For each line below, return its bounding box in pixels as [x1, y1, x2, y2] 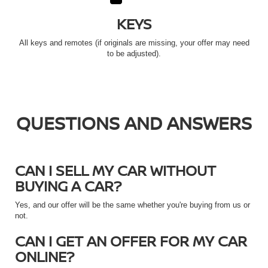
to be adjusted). [107, 49, 161, 59]
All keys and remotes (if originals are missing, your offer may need [19, 38, 249, 48]
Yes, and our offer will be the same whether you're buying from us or [15, 200, 250, 210]
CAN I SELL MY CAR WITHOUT [15, 160, 216, 181]
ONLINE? [15, 246, 74, 267]
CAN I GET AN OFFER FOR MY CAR [15, 231, 247, 251]
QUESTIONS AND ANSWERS [16, 111, 252, 136]
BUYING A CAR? [15, 176, 121, 196]
